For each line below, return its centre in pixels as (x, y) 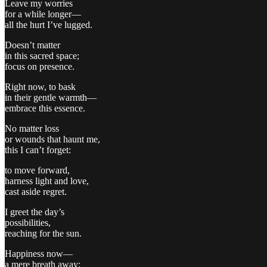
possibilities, (28, 222)
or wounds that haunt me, (52, 139)
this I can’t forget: (38, 150)
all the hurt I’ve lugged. (49, 24)
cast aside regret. (36, 191)
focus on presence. (40, 66)
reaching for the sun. (43, 233)
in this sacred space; (42, 55)
